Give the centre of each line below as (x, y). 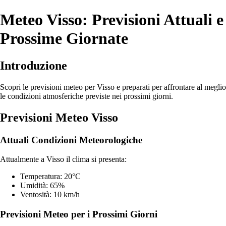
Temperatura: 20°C (50, 177)
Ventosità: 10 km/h (50, 195)
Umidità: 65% (42, 186)
